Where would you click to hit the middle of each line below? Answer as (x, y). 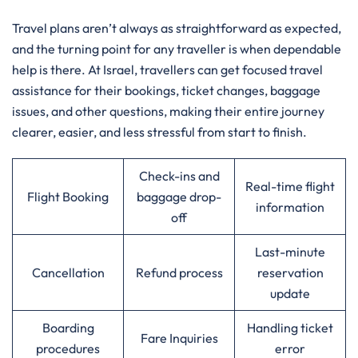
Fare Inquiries (179, 338)
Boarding (68, 328)
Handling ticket (290, 328)
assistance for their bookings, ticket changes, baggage (166, 90)
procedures (68, 348)
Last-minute (290, 252)
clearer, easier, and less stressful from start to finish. (159, 132)
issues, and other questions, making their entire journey (168, 111)
